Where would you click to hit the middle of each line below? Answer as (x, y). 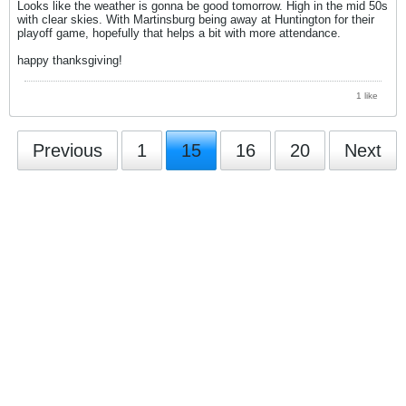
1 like (367, 95)
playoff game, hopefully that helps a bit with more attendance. (179, 34)
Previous (68, 150)
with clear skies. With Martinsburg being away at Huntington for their (196, 20)
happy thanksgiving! (70, 61)
